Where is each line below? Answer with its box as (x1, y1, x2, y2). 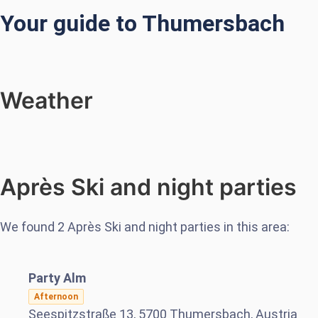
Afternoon (34, 291, 78, 302)
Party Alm (28, 270, 86, 285)
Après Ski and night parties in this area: (65, 219, 290, 234)
